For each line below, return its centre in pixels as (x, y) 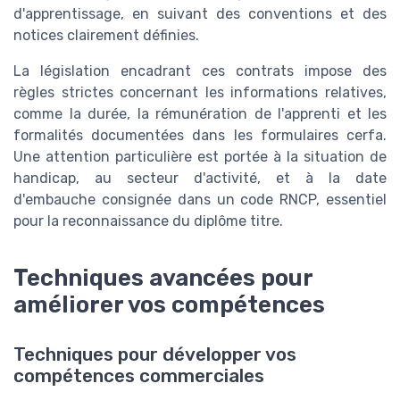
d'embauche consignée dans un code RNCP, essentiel (200, 199)
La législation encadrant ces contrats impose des (200, 71)
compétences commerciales (139, 375)
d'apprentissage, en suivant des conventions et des (200, 13)
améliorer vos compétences (169, 304)
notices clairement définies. (106, 35)
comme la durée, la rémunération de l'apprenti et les (200, 113)
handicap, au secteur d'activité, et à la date (200, 178)
